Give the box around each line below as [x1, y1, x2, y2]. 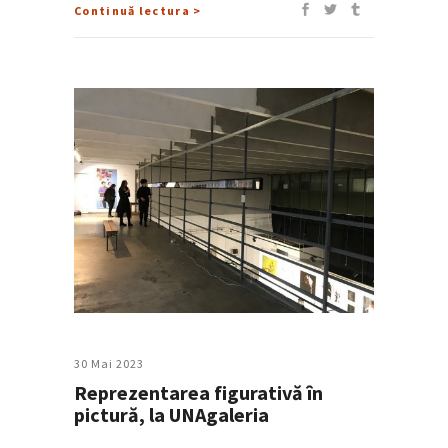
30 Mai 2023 [74, 355, 144, 371]
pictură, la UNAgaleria [74, 401, 269, 427]
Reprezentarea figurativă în [74, 379, 323, 405]
